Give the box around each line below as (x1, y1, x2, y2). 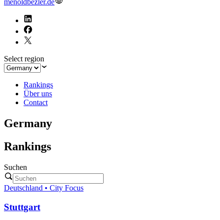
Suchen (4, 163, 27, 172)
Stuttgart (4, 201, 40, 212)
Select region (4, 55, 44, 63)
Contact (24, 98, 48, 107)
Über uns (24, 89, 52, 98)
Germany (4, 117, 52, 130)
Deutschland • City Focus (4, 184, 83, 192)
